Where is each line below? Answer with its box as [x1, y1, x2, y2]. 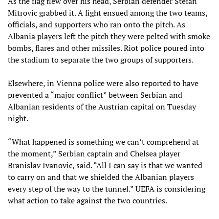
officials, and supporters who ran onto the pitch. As [8, 19, 185, 30]
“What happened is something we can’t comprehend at [8, 136, 199, 147]
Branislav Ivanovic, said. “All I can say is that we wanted [8, 159, 202, 171]
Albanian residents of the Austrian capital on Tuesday [8, 101, 196, 112]
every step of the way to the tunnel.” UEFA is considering [8, 183, 205, 194]
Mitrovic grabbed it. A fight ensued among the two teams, [8, 7, 207, 18]
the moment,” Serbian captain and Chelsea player [8, 148, 180, 159]
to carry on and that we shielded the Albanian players [8, 171, 194, 182]
